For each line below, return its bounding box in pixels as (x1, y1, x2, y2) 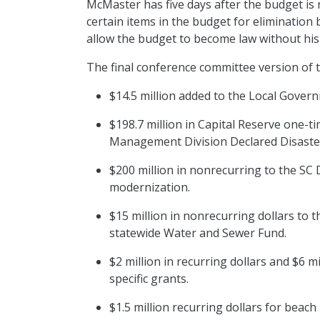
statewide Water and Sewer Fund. (109, 225, 291, 241)
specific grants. (109, 271, 193, 287)
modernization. (109, 179, 193, 196)
